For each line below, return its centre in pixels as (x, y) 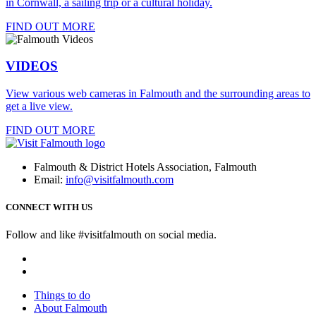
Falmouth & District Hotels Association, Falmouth (145, 167)
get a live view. (39, 107)
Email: (50, 180)
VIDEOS (32, 66)
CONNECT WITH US (49, 207)
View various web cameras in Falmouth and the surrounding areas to (158, 94)
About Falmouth (71, 308)
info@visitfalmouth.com (120, 180)
